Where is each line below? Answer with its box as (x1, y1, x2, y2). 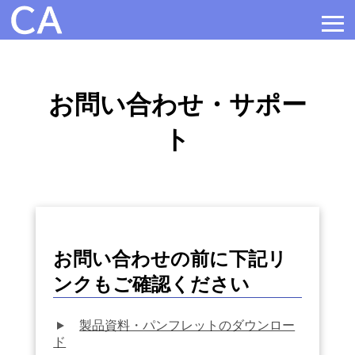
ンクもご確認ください (53, 273, 250, 295)
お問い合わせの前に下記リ (53, 247, 288, 269)
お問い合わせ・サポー (48, 90, 307, 120)
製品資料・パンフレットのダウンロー (79, 318, 296, 332)
